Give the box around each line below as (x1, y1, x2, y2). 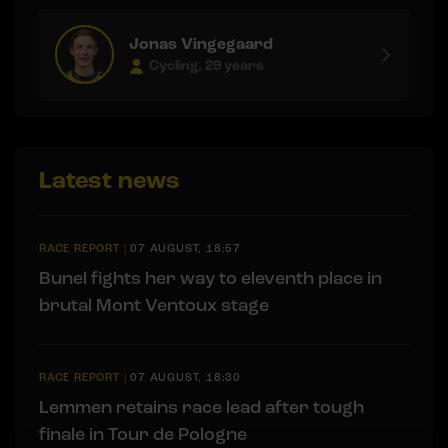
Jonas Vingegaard (129, 34, 273, 55)
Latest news (39, 164, 180, 196)
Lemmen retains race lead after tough (39, 395, 364, 418)
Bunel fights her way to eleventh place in (39, 266, 382, 289)
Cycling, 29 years (149, 57, 264, 76)
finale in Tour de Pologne (39, 422, 247, 445)
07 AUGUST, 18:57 (130, 241, 242, 255)
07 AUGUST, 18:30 (130, 370, 242, 384)
